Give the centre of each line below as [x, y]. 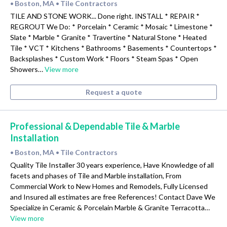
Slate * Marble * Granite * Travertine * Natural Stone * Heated [108, 37]
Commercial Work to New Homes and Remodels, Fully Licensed [109, 186]
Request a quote [113, 92]
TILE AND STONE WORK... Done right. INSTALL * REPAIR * [105, 16]
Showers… [27, 69]
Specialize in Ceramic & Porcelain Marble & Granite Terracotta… [110, 208]
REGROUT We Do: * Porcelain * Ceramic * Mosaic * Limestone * [111, 27]
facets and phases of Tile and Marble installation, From [96, 176]
